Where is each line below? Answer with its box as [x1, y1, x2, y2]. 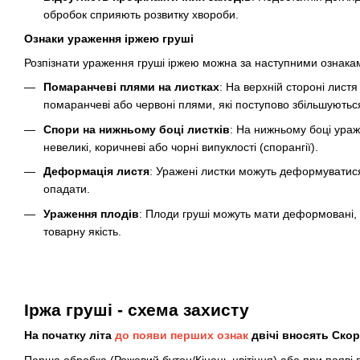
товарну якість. [43, 224, 121, 238]
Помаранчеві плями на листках [43, 80, 219, 94]
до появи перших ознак [112, 329, 248, 342]
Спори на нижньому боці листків [43, 122, 230, 136]
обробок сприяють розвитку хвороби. [43, 7, 239, 21]
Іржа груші [24, 301, 117, 320]
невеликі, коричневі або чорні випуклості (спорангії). [43, 140, 318, 153]
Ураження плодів [43, 207, 139, 220]
